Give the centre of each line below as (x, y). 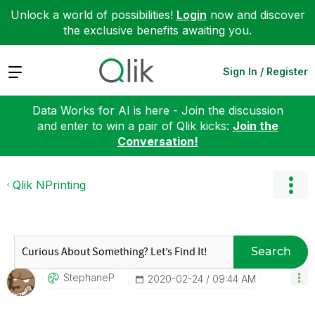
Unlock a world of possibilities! (93, 15)
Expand (27, 71)
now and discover (256, 15)
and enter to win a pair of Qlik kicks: (135, 126)
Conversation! (157, 141)
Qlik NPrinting (49, 185)
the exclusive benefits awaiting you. (157, 30)
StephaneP (89, 277)
